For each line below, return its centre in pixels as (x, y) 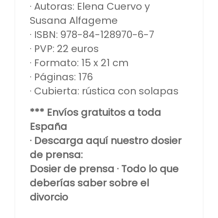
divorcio (49, 197)
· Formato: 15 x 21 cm (79, 63)
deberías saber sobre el (89, 183)
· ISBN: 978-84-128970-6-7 (92, 35)
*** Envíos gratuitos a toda (95, 113)
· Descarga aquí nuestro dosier (106, 141)
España (48, 127)
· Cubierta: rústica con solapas (104, 91)
